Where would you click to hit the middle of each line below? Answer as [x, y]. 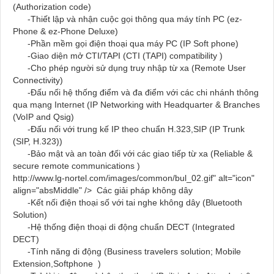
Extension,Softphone [53, 264]
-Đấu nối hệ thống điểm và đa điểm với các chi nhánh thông [136, 93]
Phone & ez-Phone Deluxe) [65, 31]
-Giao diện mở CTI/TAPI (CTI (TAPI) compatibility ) [118, 56]
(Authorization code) [52, 7]
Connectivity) [38, 80]
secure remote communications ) [76, 166]
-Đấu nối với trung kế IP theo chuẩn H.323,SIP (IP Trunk [129, 129]
